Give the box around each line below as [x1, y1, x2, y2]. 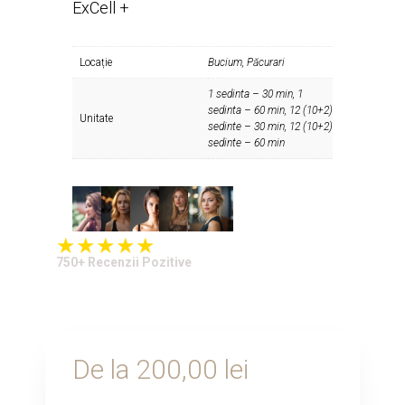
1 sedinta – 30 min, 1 [208, 87, 303, 100]
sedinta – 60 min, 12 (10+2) [208, 103, 333, 117]
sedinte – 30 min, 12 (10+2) [208, 119, 333, 133]
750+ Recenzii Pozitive [56, 254, 192, 269]
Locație [80, 55, 112, 69]
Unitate [80, 111, 113, 125]
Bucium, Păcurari [208, 55, 285, 69]
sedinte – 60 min [208, 136, 285, 149]
